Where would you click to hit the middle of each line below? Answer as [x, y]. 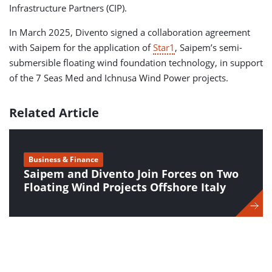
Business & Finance [63, 159]
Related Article [54, 113]
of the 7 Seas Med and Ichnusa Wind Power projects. [119, 78]
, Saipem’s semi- [209, 47]
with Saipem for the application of [81, 47]
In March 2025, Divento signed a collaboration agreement [130, 32]
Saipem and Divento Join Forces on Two [131, 174]
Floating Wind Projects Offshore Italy [125, 187]
